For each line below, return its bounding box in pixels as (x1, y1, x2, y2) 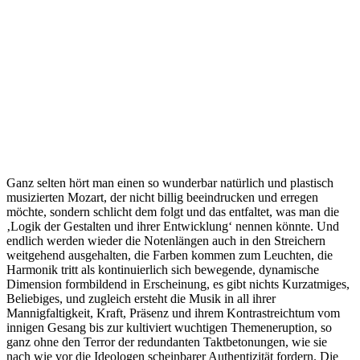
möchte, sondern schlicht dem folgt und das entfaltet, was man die (6, 204, 339, 219)
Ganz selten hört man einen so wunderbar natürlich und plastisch (6, 175, 333, 190)
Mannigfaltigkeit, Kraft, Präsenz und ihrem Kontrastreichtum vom (6, 305, 340, 320)
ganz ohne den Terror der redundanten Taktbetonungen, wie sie (6, 334, 327, 349)
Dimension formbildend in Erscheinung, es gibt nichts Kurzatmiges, (6, 276, 350, 291)
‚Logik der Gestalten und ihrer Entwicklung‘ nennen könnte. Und (6, 219, 339, 233)
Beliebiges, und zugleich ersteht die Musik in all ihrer (6, 291, 276, 305)
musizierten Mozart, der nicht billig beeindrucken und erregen (6, 190, 318, 204)
